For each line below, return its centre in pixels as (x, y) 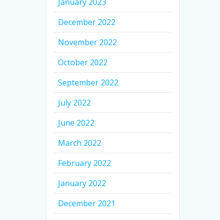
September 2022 (88, 83)
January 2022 (82, 183)
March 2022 (80, 143)
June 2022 (76, 123)
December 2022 (87, 22)
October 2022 (83, 63)
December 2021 (87, 204)
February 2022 (85, 163)
